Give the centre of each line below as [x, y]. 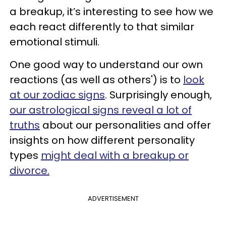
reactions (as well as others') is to [96, 80]
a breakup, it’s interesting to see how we [111, 12]
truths [25, 125]
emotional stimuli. [54, 42]
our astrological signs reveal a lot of [101, 110]
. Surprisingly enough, [158, 95]
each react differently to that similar [102, 27]
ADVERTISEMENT [113, 199]
